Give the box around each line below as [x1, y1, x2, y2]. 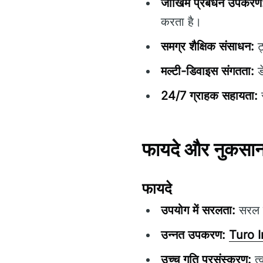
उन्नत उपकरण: [161, 227, 225, 242]
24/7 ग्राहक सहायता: [161, 88, 258, 103]
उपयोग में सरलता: [161, 203, 235, 217]
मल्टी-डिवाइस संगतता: [161, 63, 254, 78]
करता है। [161, 14, 201, 29]
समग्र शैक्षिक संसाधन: [161, 39, 254, 53]
